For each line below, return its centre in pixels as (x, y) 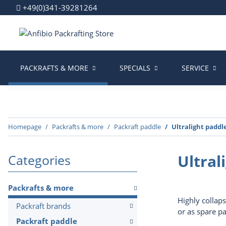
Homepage (25, 127)
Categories (39, 160)
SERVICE (195, 68)
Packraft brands (43, 206)
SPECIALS (135, 68)
